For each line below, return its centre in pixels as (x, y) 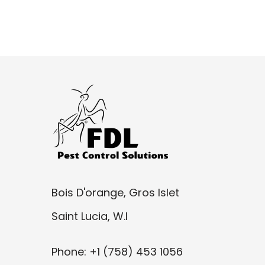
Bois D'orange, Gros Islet (115, 192)
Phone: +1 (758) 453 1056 (117, 251)
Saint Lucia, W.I (90, 216)
